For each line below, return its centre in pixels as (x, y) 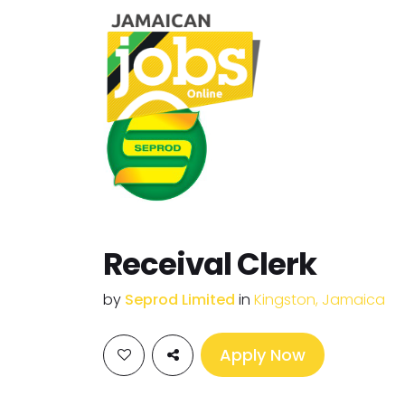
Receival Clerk (210, 264)
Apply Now (263, 355)
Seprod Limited (182, 300)
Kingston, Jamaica (320, 300)
